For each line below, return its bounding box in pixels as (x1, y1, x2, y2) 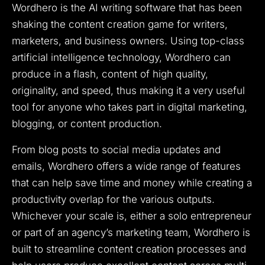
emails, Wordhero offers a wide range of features (12, 160, 241, 173)
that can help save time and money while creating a (12, 177, 252, 189)
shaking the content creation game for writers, (12, 18, 228, 31)
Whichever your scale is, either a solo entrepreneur (12, 210, 251, 222)
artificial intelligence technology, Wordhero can (12, 51, 231, 64)
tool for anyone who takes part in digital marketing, (12, 101, 247, 114)
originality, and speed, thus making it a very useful (12, 85, 245, 97)
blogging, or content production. (12, 118, 162, 130)
